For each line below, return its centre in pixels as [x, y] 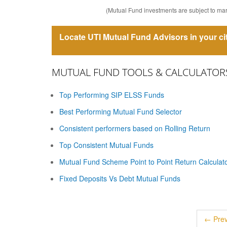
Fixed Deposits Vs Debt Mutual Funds [120, 178]
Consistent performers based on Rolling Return [135, 128]
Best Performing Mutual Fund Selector [121, 111]
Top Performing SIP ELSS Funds [112, 95]
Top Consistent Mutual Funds [106, 145]
